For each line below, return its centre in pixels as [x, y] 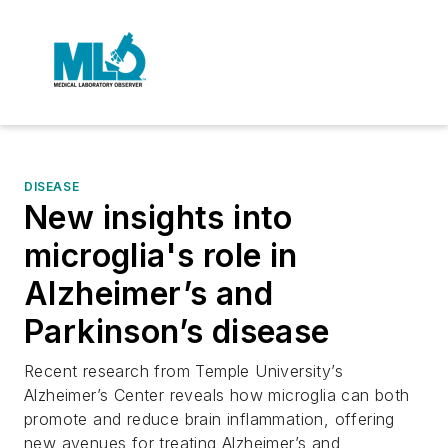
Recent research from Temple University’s [183, 371]
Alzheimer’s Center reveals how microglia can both [217, 395]
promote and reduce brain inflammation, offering [209, 419]
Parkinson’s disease [177, 331]
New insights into [158, 217]
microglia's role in [161, 255]
